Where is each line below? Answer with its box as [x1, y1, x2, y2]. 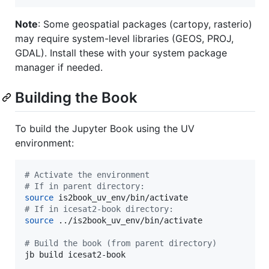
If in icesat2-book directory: [29, 204, 174, 214]
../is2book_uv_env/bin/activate [53, 215, 202, 225]
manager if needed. [15, 61, 103, 73]
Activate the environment [29, 169, 150, 180]
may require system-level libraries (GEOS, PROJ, [15, 32, 234, 44]
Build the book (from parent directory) [29, 238, 217, 248]
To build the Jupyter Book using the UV [15, 122, 195, 134]
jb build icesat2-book [25, 249, 125, 259]
